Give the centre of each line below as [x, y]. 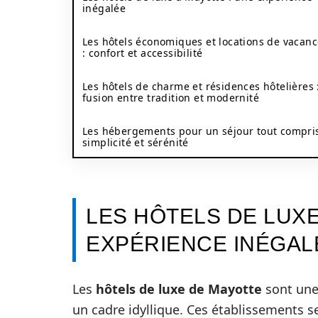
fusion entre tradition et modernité [171, 98]
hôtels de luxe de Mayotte [179, 289]
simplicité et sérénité [136, 142]
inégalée [104, 8]
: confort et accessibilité [143, 53]
